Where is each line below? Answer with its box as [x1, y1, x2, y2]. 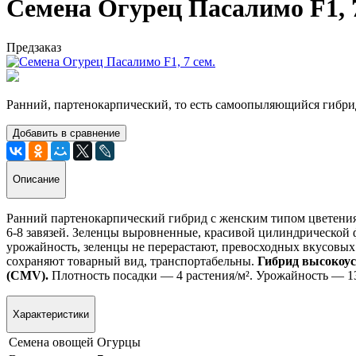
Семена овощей [9, 335, 94, 350]
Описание [13, 173, 60, 186]
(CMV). [6, 268, 48, 282]
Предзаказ [6, 40, 61, 54]
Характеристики [13, 308, 89, 320]
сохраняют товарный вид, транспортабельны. [6, 253, 257, 268]
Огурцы [97, 335, 141, 350]
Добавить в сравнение [13, 126, 120, 139]
